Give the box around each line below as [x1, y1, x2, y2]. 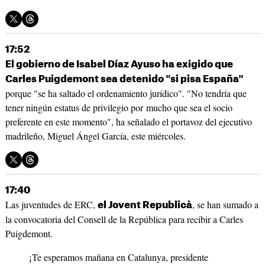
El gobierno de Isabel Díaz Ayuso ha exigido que [5, 60, 233, 70]
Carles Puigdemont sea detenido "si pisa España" [5, 75, 244, 85]
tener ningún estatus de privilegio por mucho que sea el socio [5, 101, 232, 114]
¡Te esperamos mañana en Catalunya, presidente [28, 251, 208, 264]
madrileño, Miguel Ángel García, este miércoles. [5, 130, 186, 143]
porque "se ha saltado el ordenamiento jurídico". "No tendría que [5, 87, 247, 100]
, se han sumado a [192, 198, 258, 211]
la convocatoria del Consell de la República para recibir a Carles [5, 213, 243, 226]
